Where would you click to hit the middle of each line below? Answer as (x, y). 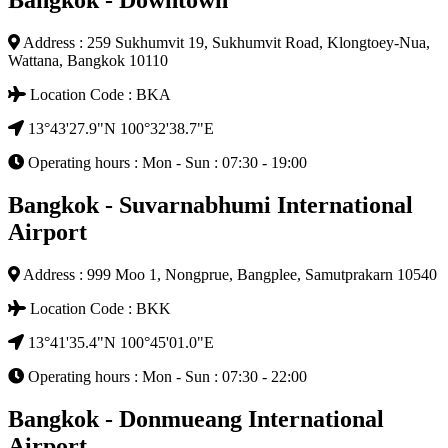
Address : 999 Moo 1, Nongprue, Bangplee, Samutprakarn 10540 (228, 274)
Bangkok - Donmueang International (196, 418)
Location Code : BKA (98, 95)
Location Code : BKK (98, 308)
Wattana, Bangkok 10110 (88, 61)
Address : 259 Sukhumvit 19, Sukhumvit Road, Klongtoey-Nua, (225, 43)
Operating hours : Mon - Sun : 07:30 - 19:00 (165, 163)
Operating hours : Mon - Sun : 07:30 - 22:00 (165, 376)
